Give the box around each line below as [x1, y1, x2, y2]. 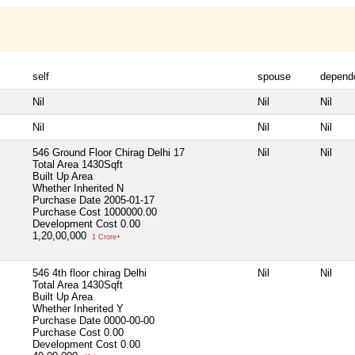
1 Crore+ [90, 232, 120, 241]
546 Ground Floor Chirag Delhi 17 [32, 146, 185, 158]
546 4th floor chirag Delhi [32, 266, 147, 279]
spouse [258, 70, 291, 82]
